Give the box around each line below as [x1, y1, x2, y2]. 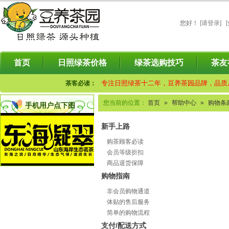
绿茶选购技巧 [134, 58, 184, 67]
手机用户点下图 [25, 101, 75, 109]
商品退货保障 [107, 159, 144, 167]
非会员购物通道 [107, 188, 150, 195]
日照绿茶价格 [58, 58, 107, 67]
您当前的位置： [103, 99, 148, 106]
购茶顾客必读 [107, 138, 144, 145]
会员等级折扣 [107, 149, 144, 156]
